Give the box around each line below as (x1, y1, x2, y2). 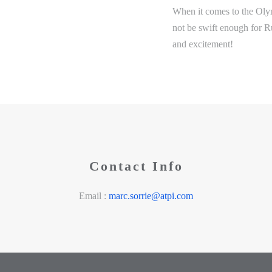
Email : (79, 191, 109, 201)
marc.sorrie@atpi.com (109, 191, 193, 201)
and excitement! (172, 39, 233, 49)
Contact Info (89, 158, 183, 174)
